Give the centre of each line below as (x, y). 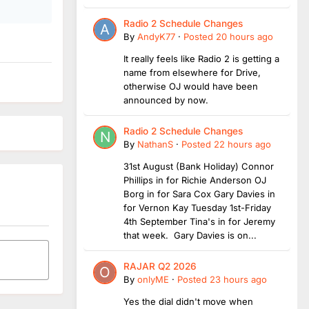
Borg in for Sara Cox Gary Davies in (199, 193)
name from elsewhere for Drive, (192, 72)
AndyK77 (156, 36)
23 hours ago (238, 279)
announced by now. (166, 100)
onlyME (153, 279)
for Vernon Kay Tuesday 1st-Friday (197, 207)
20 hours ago (245, 36)
